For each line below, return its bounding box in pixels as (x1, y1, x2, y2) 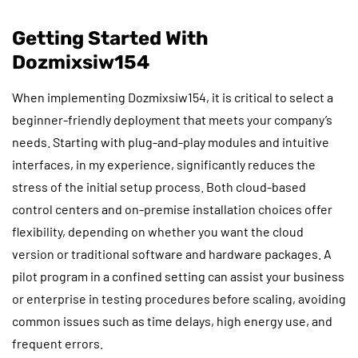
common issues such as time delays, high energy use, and (12, 312, 332, 328)
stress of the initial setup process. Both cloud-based (12, 178, 306, 194)
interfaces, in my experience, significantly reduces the (12, 156, 316, 172)
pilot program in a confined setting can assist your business (12, 268, 344, 284)
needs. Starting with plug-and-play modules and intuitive (12, 133, 329, 149)
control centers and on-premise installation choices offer (12, 201, 332, 217)
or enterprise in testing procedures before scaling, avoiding (12, 290, 346, 306)
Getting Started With (12, 26, 209, 50)
